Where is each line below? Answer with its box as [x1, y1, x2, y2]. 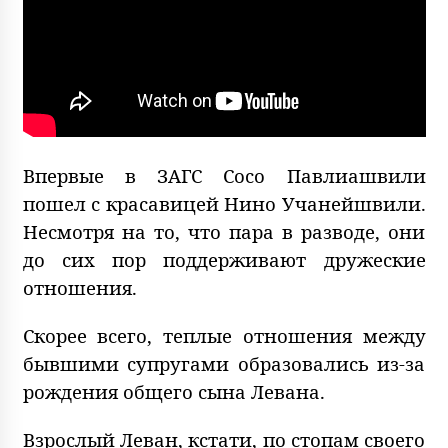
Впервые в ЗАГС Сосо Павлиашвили [22, 162, 426, 188]
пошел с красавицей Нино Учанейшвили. [22, 190, 426, 216]
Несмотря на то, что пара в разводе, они [22, 218, 426, 244]
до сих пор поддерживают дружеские [22, 246, 426, 272]
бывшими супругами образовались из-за [22, 350, 426, 376]
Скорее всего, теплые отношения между [22, 322, 426, 348]
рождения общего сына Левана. [22, 378, 325, 404]
